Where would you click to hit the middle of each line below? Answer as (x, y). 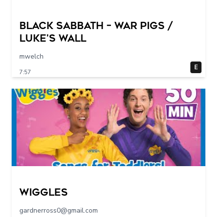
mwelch (31, 57)
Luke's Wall (53, 39)
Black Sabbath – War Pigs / (96, 26)
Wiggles (44, 193)
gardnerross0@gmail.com (59, 211)
